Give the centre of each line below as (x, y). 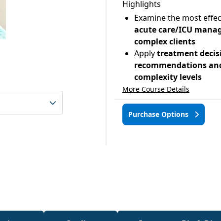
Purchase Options (159, 114)
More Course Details (156, 89)
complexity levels (168, 77)
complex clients (165, 41)
